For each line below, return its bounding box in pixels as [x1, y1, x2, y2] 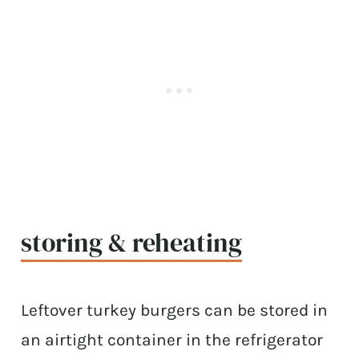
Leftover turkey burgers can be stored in [21, 300, 329, 320]
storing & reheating [21, 224, 243, 260]
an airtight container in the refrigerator [21, 329, 324, 349]
